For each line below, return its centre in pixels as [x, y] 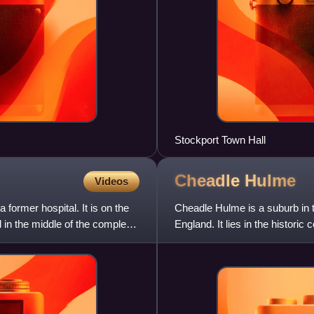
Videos [111, 181]
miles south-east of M [224, 240]
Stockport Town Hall [220, 139]
